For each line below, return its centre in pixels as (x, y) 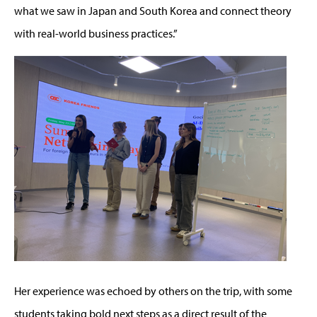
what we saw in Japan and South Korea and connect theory (153, 10)
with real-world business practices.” (96, 33)
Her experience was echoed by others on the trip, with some (153, 290)
